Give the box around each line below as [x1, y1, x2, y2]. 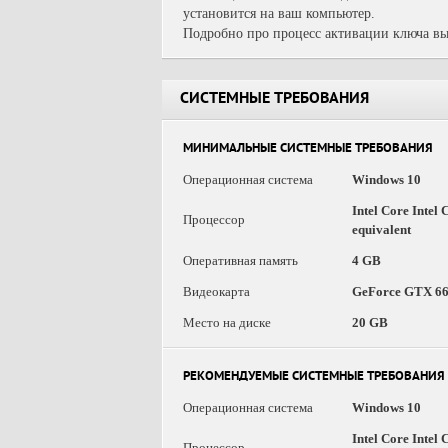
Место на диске [183, 315, 271, 330]
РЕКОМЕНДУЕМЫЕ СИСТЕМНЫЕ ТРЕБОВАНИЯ [183, 370, 445, 385]
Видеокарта [183, 284, 250, 299]
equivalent [352, 222, 411, 237]
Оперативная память [183, 253, 298, 268]
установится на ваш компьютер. [183, 6, 375, 21]
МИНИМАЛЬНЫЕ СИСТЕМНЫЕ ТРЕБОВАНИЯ [183, 142, 433, 157]
